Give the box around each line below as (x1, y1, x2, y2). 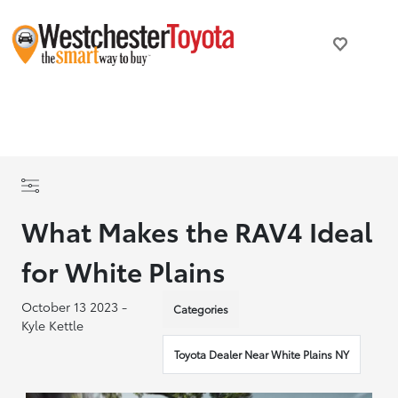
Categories (173, 301, 229, 316)
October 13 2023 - (21, 298, 128, 315)
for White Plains (21, 251, 227, 290)
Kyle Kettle (21, 316, 84, 334)
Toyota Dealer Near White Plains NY (174, 346, 350, 362)
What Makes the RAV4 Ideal (21, 211, 374, 250)
